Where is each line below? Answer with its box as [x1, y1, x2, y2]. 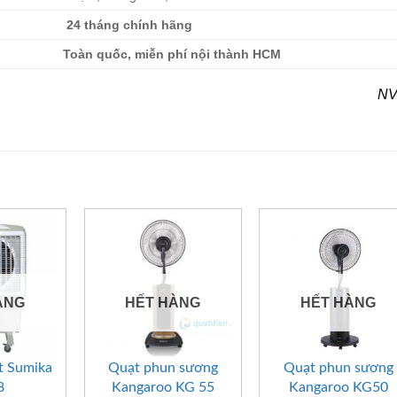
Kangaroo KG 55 [111, 380, 214, 395]
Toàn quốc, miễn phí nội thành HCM [63, 47, 282, 62]
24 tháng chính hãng [63, 18, 193, 33]
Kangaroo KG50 [288, 380, 388, 395]
